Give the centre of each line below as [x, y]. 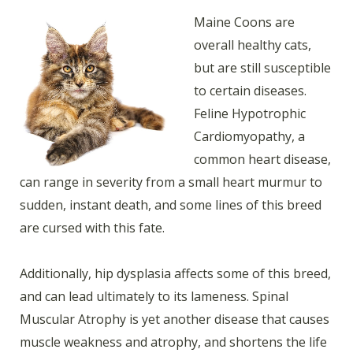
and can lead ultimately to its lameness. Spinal [154, 297]
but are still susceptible [262, 67]
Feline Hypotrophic [250, 113]
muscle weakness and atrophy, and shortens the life [173, 342]
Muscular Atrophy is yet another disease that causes [175, 320]
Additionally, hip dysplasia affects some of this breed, [175, 274]
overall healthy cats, [253, 45]
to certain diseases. [250, 90]
